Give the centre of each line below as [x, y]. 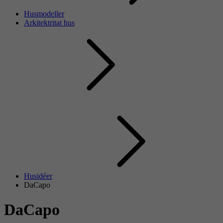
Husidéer [38, 176]
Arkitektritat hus [49, 23]
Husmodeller [44, 14]
